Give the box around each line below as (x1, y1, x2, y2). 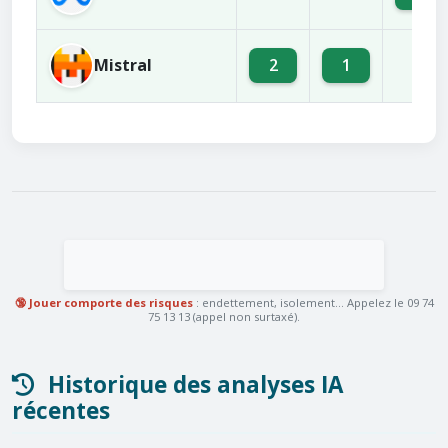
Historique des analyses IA (42, 368, 343, 400)
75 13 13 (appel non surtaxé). (148, 308, 300, 324)
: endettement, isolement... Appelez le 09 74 (192, 294, 434, 310)
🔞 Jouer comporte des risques (14, 294, 193, 310)
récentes (12, 394, 110, 426)
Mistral (94, 54, 152, 77)
